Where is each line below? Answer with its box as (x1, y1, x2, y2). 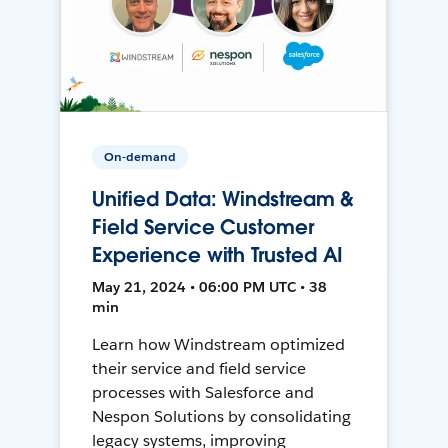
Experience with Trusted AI (92, 242, 344, 269)
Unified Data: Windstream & (92, 186, 355, 213)
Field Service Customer (92, 214, 314, 241)
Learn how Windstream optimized (92, 334, 345, 356)
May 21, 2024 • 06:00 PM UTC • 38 (92, 278, 328, 297)
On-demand (104, 148, 177, 166)
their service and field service (92, 358, 306, 380)
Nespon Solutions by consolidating (92, 406, 351, 428)
